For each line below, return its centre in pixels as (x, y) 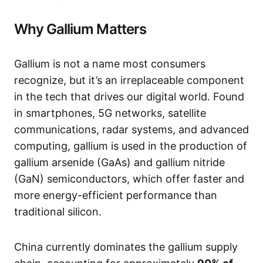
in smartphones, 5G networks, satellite (110, 113)
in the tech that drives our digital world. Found (129, 97)
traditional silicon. (58, 212)
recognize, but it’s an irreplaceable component (129, 80)
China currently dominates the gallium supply (126, 247)
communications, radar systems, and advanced (131, 129)
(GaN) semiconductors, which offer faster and (129, 179)
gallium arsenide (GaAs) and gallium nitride (119, 162)
